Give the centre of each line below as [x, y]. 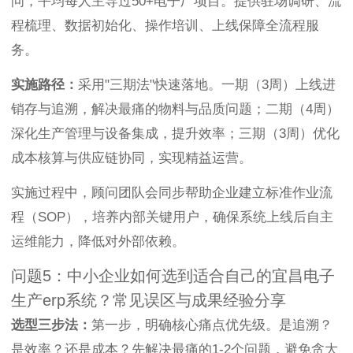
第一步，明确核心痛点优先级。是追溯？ [212, 325]
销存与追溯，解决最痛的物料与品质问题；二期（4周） [175, 110]
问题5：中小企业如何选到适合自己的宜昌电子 [173, 276]
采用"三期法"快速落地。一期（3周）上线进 [207, 85]
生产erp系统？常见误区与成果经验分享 [149, 301]
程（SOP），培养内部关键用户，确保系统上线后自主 [172, 217]
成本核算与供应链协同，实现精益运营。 [132, 158]
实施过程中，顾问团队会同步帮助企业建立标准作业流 [172, 193]
